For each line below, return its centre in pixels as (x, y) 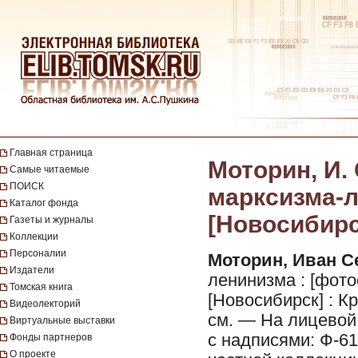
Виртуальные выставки (62, 320)
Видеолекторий (45, 304)
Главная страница (51, 153)
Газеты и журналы (52, 220)
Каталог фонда (44, 203)
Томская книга (41, 287)
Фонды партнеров (51, 337)
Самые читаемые (50, 169)
